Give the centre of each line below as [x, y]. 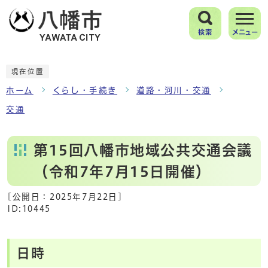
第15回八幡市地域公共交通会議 [143, 150]
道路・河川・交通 [174, 90]
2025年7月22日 [84, 197]
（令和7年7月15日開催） [122, 171]
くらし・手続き [85, 90]
